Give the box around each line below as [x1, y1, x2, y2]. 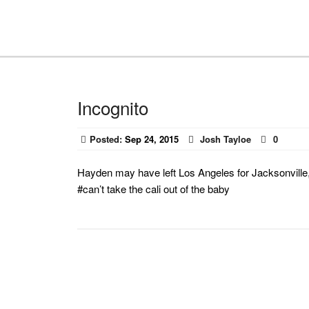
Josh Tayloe [200, 132, 252, 146]
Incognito [77, 94, 148, 120]
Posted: [90, 132, 123, 146]
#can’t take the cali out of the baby [77, 181, 230, 196]
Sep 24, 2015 [122, 132, 179, 146]
